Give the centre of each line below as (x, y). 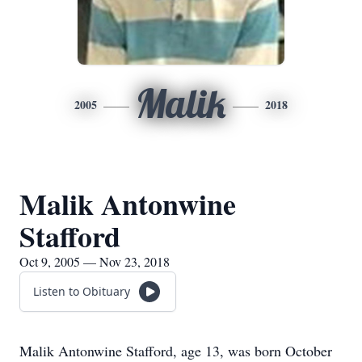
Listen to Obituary (82, 291)
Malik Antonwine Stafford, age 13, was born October (176, 351)
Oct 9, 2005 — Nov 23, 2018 (95, 261)
